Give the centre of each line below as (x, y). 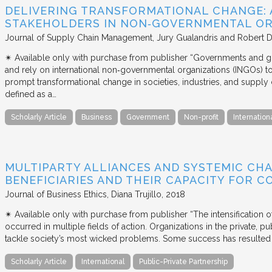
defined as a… (31, 94)
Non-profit (201, 117)
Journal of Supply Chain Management (79, 37)
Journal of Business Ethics (56, 194)
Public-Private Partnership (183, 261)
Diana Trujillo (136, 194)
